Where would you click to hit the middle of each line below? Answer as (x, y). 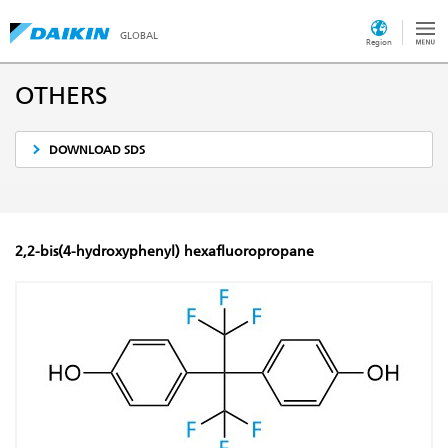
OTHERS (61, 95)
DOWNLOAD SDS (97, 150)
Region (379, 42)
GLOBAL (139, 35)
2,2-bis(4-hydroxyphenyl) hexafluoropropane (164, 251)
